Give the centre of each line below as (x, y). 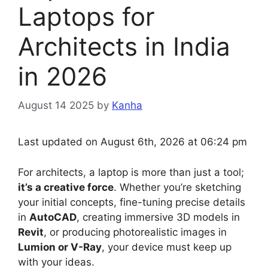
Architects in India (124, 46)
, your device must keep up (167, 247)
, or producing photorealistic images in (135, 232)
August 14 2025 (56, 106)
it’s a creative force (66, 187)
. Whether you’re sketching (177, 187)
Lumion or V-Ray (60, 247)
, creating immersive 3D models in (158, 217)
